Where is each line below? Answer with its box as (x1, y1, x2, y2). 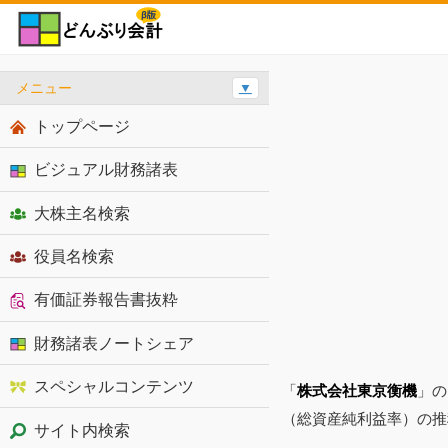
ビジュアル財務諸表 (33, 158, 178, 181)
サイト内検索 (33, 418, 130, 441)
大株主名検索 (33, 201, 130, 224)
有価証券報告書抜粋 (33, 288, 178, 311)
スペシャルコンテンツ (33, 375, 194, 398)
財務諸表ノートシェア (33, 331, 194, 354)
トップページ (33, 114, 130, 137)
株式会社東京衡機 (297, 379, 418, 401)
